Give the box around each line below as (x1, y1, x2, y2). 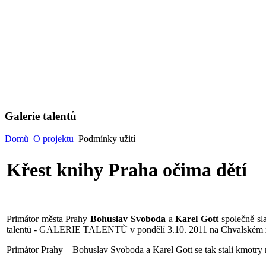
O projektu (33, 134, 74, 144)
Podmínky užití (76, 134, 135, 144)
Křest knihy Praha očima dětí (7, 159, 247, 180)
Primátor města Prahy (7, 214, 91, 224)
